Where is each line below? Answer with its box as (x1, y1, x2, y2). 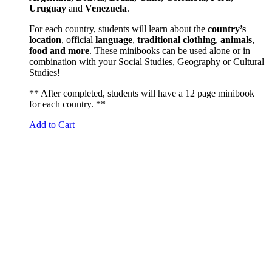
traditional (137, 34, 180, 45)
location (29, 34, 61, 45)
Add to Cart (29, 119, 75, 130)
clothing (183, 34, 216, 45)
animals (220, 34, 252, 45)
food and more (29, 45, 89, 56)
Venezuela (85, 2, 127, 13)
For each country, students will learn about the (29, 23, 208, 34)
